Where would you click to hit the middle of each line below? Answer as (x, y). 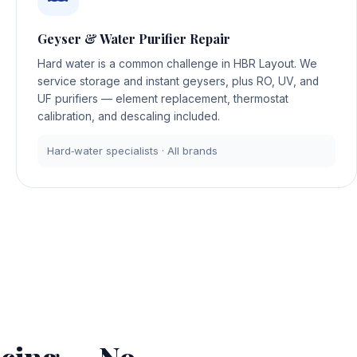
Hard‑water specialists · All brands (133, 151)
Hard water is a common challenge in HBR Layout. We (177, 64)
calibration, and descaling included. (128, 117)
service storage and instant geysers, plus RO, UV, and (178, 82)
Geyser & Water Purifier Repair (133, 39)
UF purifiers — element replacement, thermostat (163, 99)
